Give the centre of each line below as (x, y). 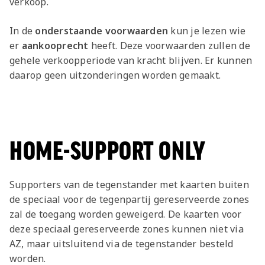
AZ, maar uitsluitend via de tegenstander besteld (122, 243)
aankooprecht (55, 45)
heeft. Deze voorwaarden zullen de (169, 45)
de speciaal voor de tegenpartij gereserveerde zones (130, 199)
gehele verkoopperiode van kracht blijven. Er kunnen (131, 60)
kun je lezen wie (207, 30)
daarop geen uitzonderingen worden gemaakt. (115, 75)
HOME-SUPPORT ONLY (108, 151)
